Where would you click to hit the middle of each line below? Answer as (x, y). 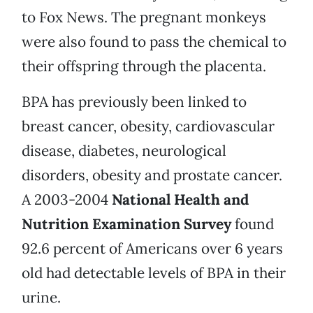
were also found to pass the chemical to (154, 42)
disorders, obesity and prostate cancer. (152, 175)
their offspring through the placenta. (144, 66)
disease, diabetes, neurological (124, 151)
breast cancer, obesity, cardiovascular (148, 126)
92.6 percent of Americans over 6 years (152, 249)
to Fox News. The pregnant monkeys (144, 17)
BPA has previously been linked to (134, 102)
